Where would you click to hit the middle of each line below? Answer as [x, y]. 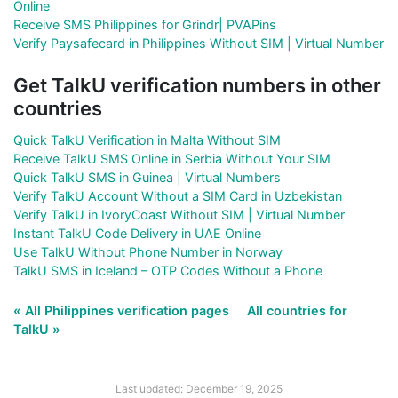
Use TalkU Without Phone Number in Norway [148, 251]
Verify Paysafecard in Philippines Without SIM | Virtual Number [199, 43]
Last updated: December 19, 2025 [199, 388]
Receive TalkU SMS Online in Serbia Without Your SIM [172, 158]
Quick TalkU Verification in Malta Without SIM [147, 139]
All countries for [297, 310]
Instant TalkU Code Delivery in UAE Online [137, 233]
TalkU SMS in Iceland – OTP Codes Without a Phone [168, 270]
